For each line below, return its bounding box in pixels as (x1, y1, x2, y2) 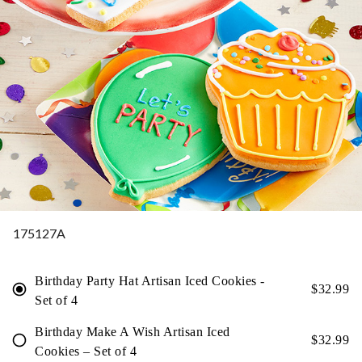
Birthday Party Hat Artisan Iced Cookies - (35, 273, 265, 288)
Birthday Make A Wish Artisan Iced (35, 324, 230, 339)
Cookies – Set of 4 (35, 343, 137, 358)
